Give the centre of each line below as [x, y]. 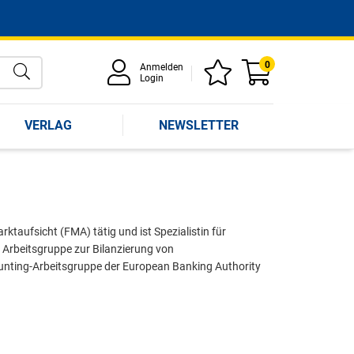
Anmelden [162, 67]
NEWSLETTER [198, 125]
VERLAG [48, 125]
